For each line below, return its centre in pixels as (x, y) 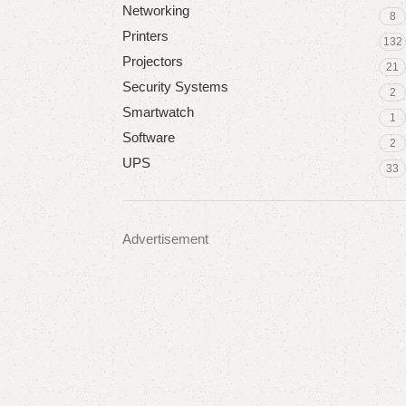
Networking (155, 10)
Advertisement (165, 239)
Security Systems (175, 87)
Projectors (152, 61)
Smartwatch (158, 112)
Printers (145, 36)
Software (148, 137)
